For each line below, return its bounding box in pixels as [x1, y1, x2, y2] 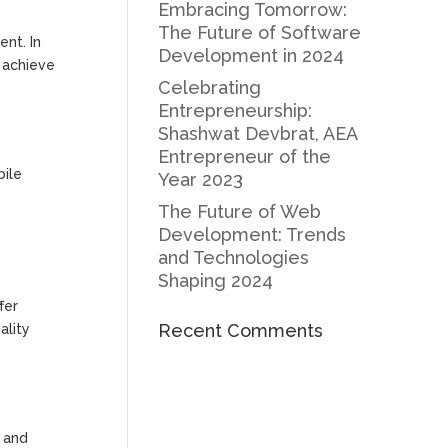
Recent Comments [158, 320, 324, 341]
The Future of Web [158, 201, 322, 222]
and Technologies [158, 247, 310, 268]
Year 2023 [158, 169, 244, 190]
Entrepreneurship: [158, 100, 313, 121]
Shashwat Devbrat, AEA [158, 123, 358, 144]
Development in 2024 [158, 45, 345, 66]
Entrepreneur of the [158, 146, 332, 167]
